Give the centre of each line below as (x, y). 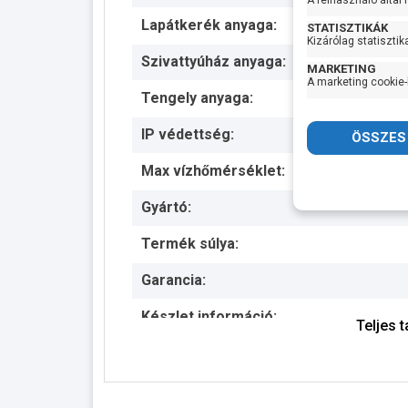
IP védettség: (188, 135)
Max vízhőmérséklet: (213, 171)
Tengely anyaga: (197, 98)
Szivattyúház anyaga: (214, 62)
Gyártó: (166, 208)
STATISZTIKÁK (347, 28)
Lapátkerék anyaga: (209, 25)
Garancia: (173, 280)
